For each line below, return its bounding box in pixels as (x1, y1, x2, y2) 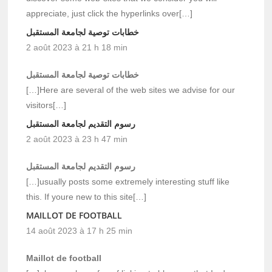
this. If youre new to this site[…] (26, 191, 147, 202)
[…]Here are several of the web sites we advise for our (26, 84, 236, 95)
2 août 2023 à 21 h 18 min (26, 42, 128, 52)
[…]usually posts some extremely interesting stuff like (26, 176, 230, 186)
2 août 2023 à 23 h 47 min (26, 134, 128, 144)
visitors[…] (26, 100, 67, 110)
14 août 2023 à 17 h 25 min (26, 225, 133, 236)
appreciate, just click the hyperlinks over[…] (26, 8, 193, 18)
